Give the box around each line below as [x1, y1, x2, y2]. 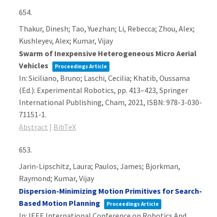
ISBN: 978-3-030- [147, 97, 202, 107]
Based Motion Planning [19, 198, 101, 208]
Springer [159, 85, 188, 95]
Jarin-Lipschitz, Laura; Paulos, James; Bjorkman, [19, 161, 181, 171]
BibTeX [53, 122, 77, 132]
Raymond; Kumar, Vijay [19, 173, 94, 183]
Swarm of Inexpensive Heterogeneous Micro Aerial [19, 48, 197, 58]
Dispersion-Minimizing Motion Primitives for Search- [19, 186, 202, 196]
